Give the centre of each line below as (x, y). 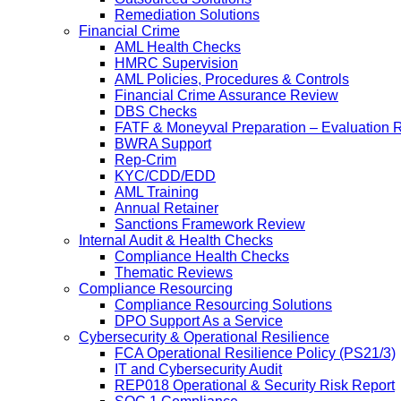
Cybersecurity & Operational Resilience (204, 337)
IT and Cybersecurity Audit (198, 369)
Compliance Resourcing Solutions (223, 305)
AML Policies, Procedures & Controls (232, 79)
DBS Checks (156, 111)
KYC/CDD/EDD (165, 176)
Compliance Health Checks (202, 256)
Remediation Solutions (187, 15)
